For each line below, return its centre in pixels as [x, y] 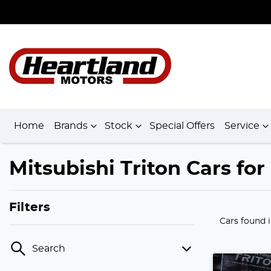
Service [242, 126]
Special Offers [182, 126]
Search [49, 249]
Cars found [244, 221]
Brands [71, 126]
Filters [30, 207]
